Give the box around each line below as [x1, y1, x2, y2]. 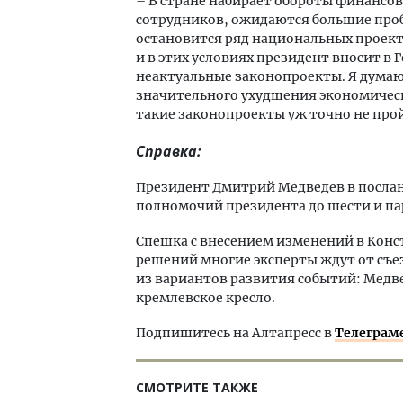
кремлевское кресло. [136, 290, 275, 306]
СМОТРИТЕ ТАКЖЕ [136, 379, 258, 396]
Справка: [136, 141, 201, 161]
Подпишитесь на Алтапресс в [136, 325, 335, 341]
